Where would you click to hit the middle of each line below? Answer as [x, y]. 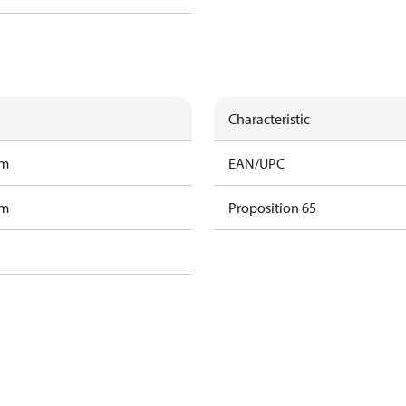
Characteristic [269, 119]
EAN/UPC [256, 163]
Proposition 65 [272, 208]
